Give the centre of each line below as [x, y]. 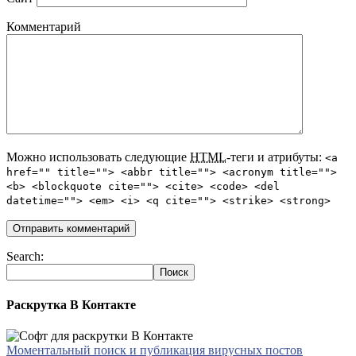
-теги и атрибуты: [276, 157]
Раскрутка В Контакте [71, 304]
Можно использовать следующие [98, 157]
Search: [25, 257]
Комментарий [44, 27]
